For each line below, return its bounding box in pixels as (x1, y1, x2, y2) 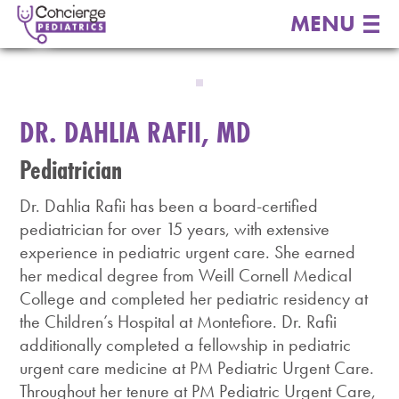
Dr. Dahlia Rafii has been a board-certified (20, 194, 319, 218)
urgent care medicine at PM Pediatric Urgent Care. (20, 356, 375, 380)
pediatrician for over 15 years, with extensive (20, 217, 330, 241)
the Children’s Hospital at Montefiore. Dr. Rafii (20, 310, 338, 334)
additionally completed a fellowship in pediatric (20, 333, 352, 357)
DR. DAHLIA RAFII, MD (20, 112, 252, 151)
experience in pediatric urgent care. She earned (20, 240, 356, 265)
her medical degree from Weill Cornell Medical (20, 264, 353, 288)
